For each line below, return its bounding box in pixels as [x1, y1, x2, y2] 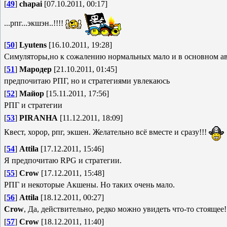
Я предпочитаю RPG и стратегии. [4, 156, 122, 165]
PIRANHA [19, 113, 58, 122]
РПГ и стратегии [4, 101, 62, 109]
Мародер [19, 65, 52, 73]
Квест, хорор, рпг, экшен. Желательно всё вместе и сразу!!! [4, 128, 209, 137]
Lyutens [19, 41, 47, 49]
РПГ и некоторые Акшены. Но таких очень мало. [4, 180, 175, 189]
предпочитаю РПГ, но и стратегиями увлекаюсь [4, 77, 170, 85]
